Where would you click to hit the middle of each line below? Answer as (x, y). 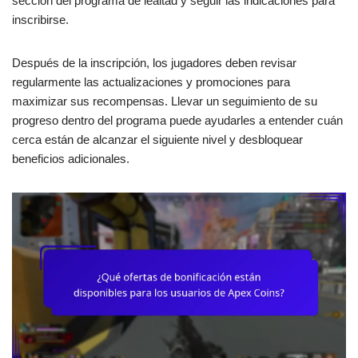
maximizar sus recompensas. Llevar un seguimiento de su (165, 101)
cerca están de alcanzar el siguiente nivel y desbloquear (157, 140)
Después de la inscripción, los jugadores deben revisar (154, 63)
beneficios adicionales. (71, 159)
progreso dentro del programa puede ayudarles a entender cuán (177, 121)
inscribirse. (40, 20)
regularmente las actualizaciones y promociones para (151, 82)
